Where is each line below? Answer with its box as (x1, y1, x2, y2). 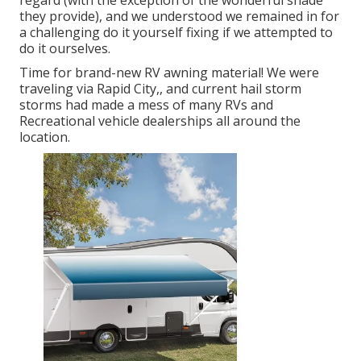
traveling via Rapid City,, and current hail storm (19, 80, 301, 98)
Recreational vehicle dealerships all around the (19, 112, 301, 131)
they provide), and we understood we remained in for (19, 7, 339, 26)
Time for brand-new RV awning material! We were (19, 64, 319, 82)
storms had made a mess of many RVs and (19, 96, 273, 114)
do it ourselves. (19, 39, 110, 58)
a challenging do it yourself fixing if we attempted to (19, 23, 333, 42)
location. (19, 128, 70, 147)
